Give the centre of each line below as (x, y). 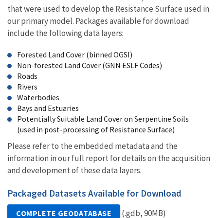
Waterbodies (38, 98)
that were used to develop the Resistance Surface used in (108, 9)
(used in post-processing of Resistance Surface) (96, 130)
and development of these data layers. (74, 171)
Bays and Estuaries (48, 108)
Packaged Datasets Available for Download (94, 193)
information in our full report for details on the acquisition (109, 158)
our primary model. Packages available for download (98, 21)
